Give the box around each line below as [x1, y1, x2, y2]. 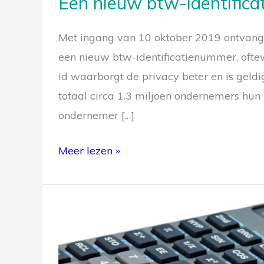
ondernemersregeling [58, 222, 163, 236]
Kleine [58, 203, 88, 217]
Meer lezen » [58, 143, 120, 157]
